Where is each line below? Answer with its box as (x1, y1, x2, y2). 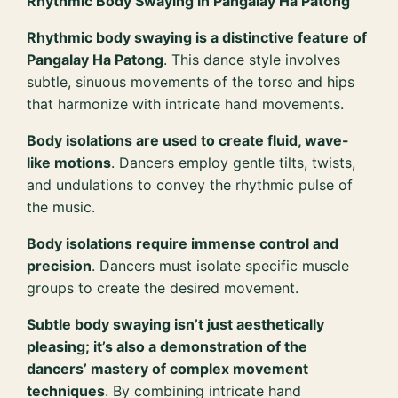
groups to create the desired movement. (27, 279, 299, 298)
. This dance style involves (163, 51, 341, 69)
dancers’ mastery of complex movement (27, 360, 309, 378)
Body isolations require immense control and (27, 235, 339, 253)
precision (27, 257, 92, 275)
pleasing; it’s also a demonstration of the (27, 338, 308, 356)
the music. (27, 198, 96, 217)
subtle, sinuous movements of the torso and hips (27, 73, 355, 92)
